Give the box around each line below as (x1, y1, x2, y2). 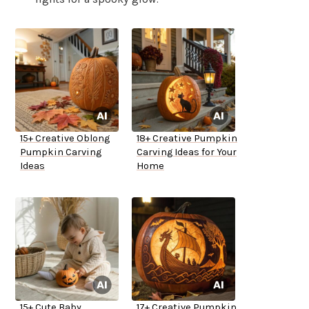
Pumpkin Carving (20, 146, 101, 159)
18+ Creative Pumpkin (137, 132, 237, 145)
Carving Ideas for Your (137, 146, 237, 159)
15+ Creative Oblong (20, 132, 110, 145)
